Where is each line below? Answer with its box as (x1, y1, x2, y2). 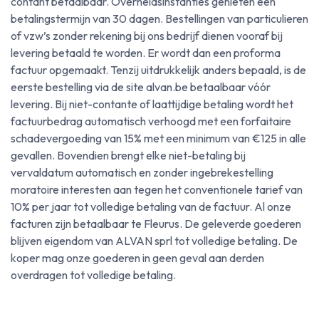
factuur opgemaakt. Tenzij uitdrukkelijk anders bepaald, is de (11, 63, 306, 77)
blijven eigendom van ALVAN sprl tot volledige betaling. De (11, 234, 298, 248)
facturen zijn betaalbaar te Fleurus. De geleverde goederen (11, 216, 301, 231)
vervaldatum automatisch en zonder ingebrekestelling (11, 165, 273, 179)
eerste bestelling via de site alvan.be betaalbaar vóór (11, 80, 271, 94)
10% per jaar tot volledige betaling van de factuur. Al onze (11, 199, 291, 214)
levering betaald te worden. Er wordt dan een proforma (11, 46, 281, 60)
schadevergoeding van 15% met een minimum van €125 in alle (11, 131, 306, 145)
